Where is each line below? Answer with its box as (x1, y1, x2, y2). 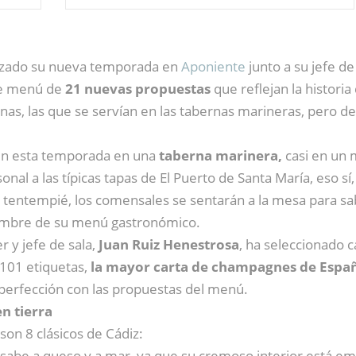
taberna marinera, (156, 146, 282, 165)
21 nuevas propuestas (65, 79, 211, 99)
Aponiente (181, 57, 246, 76)
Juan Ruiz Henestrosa (99, 235, 239, 254)
